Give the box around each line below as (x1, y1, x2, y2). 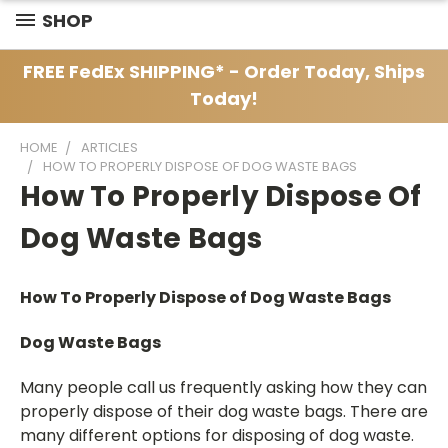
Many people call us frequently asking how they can (20, 375, 427, 399)
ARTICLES (81, 137, 138, 157)
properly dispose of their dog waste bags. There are (20, 399, 428, 423)
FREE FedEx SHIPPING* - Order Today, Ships (23, 58, 425, 84)
